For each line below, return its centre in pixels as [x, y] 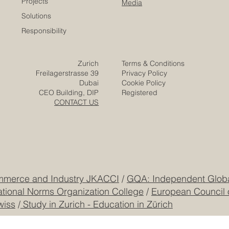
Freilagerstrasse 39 [67, 73]
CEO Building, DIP [69, 93]
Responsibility [44, 31]
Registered [140, 93]
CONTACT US [77, 102]
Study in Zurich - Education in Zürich [96, 204]
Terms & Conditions [154, 64]
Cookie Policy [144, 83]
